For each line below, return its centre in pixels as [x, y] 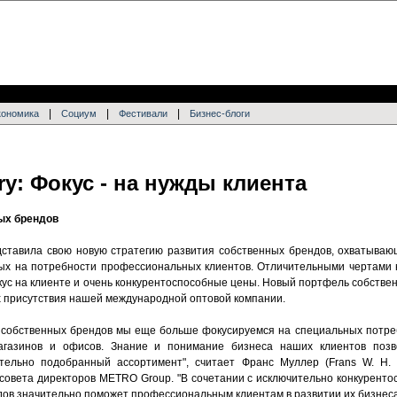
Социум [79, 113]
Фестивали [143, 113]
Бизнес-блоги [220, 113]
